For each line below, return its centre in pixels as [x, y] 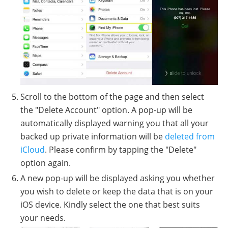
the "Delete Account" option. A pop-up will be [106, 110]
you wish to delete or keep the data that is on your [117, 192]
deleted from [190, 137]
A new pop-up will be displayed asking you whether [118, 178]
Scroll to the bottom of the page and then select [112, 97]
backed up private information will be [93, 137]
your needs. [43, 218]
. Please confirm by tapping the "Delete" [121, 150]
